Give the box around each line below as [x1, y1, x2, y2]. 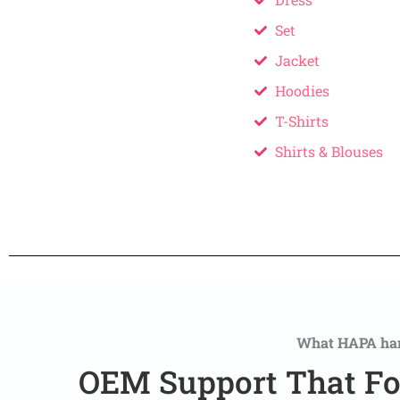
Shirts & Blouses [274, 142, 383, 162]
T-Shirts [274, 112, 329, 131]
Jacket [274, 51, 320, 71]
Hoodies [274, 81, 329, 101]
